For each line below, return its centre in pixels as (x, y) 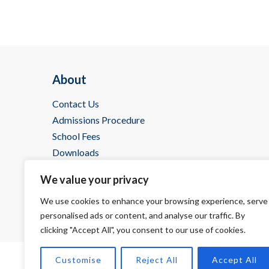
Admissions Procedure (98, 119)
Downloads (76, 152)
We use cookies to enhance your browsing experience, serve (154, 201)
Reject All (156, 260)
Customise (78, 260)
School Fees (76, 136)
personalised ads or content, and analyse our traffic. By (143, 215)
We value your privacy (95, 180)
